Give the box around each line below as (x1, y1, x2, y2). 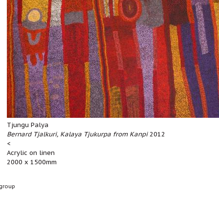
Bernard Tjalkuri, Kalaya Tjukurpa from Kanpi (7, 130, 148, 138)
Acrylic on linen (7, 149, 55, 157)
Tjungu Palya (7, 121, 48, 129)
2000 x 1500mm (7, 158, 57, 166)
